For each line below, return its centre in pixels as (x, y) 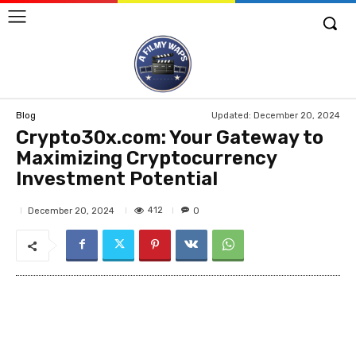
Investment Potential (117, 179)
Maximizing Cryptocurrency (146, 159)
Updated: (231, 115)
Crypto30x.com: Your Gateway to (170, 138)
